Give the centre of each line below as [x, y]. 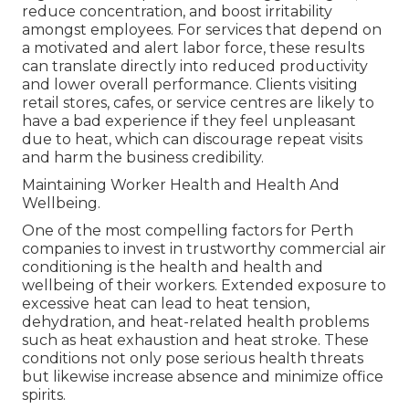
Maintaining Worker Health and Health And [181, 185]
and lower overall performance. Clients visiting [190, 85]
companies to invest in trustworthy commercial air [204, 249]
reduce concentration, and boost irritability [177, 12]
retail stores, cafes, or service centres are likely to [198, 103]
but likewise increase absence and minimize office [203, 377]
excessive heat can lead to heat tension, [166, 304]
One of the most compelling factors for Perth [188, 231]
